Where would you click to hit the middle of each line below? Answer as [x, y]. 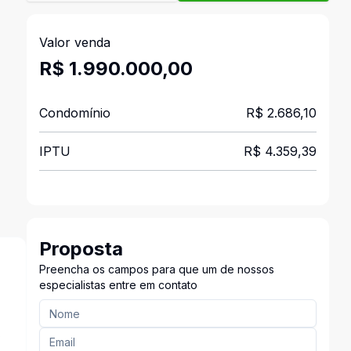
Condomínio [74, 113]
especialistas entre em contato [118, 285]
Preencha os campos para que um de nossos [156, 269]
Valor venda [74, 42]
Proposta [81, 249]
